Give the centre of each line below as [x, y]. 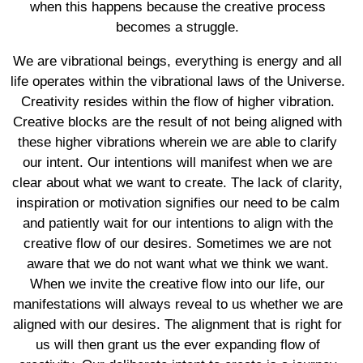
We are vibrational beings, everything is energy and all [177, 61]
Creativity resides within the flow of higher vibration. [177, 102]
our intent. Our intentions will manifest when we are [177, 162]
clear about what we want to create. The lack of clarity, [177, 183]
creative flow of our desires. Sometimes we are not [177, 243]
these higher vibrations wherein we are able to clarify [177, 142]
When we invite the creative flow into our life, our [177, 284]
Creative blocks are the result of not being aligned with [177, 122]
